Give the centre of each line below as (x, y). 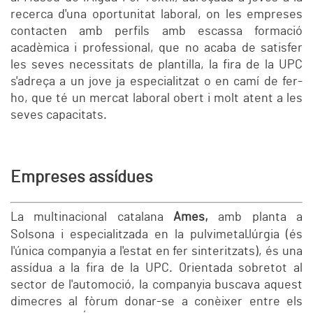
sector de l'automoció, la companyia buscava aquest (156, 285)
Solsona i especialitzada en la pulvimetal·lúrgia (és (156, 235)
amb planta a (255, 218)
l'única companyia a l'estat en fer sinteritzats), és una (156, 252)
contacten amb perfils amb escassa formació (156, 32)
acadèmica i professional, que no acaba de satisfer (156, 49)
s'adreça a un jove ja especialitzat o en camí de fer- (156, 82)
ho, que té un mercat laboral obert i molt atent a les (156, 99)
